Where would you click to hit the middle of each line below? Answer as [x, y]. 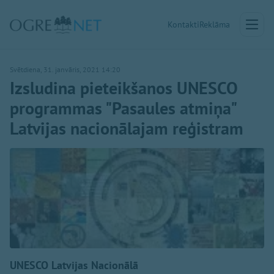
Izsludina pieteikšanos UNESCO [124, 88]
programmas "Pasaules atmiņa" [123, 108]
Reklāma [215, 24]
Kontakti [183, 24]
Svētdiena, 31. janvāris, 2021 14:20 [65, 69]
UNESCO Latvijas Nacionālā [74, 265]
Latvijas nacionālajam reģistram [127, 128]
